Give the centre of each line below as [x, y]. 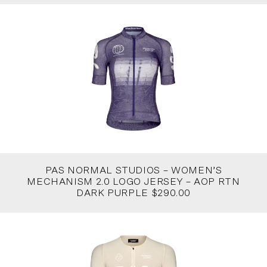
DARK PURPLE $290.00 [133, 193]
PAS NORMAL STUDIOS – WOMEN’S [133, 170]
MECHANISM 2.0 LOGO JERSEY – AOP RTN [133, 181]
